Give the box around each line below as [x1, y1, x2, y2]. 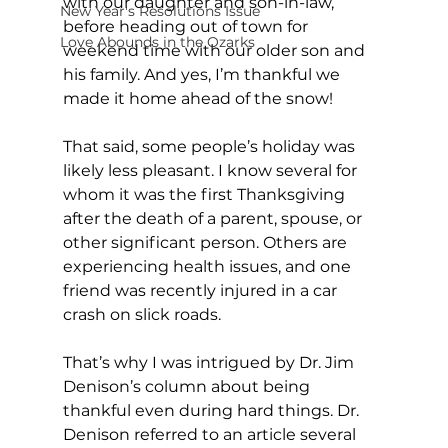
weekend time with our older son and [62, 40, 369, 60]
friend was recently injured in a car [62, 280, 341, 300]
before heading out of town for [62, 16, 312, 36]
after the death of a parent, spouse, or [62, 208, 366, 228]
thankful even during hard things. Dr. [62, 400, 363, 420]
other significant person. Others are [62, 232, 351, 252]
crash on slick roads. [62, 304, 225, 324]
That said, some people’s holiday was [62, 136, 359, 156]
